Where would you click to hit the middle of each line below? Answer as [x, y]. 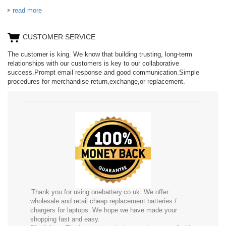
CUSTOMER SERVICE [59, 37]
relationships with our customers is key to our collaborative [93, 63]
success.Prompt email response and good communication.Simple [103, 72]
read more [27, 10]
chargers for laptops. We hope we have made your [104, 210]
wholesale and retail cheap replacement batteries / [103, 201]
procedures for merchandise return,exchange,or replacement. [96, 81]
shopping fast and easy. [65, 219]
